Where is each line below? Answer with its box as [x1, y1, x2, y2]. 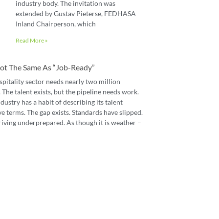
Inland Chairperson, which [16, 20, 96, 28]
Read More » [16, 37, 48, 44]
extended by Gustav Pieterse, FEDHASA [16, 9, 136, 18]
